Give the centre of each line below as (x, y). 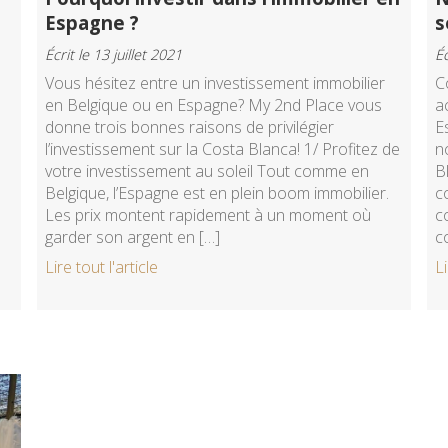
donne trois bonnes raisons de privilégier (189, 126)
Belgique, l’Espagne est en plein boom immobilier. (216, 192)
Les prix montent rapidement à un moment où (207, 214)
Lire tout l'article (101, 266)
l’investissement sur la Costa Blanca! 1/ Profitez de (222, 148)
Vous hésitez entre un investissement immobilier (214, 82)
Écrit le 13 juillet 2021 (113, 54)
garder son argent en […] (132, 236)
